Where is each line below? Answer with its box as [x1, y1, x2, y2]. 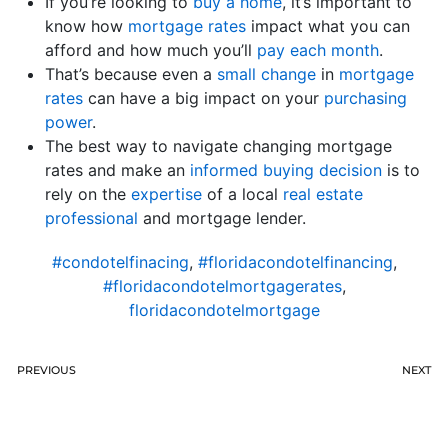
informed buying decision [190, 159, 382, 180]
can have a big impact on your [83, 87, 324, 108]
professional [45, 207, 138, 228]
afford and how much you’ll [45, 39, 257, 60]
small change [217, 63, 316, 84]
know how [45, 15, 128, 36]
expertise [131, 183, 202, 204]
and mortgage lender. [138, 207, 306, 228]
